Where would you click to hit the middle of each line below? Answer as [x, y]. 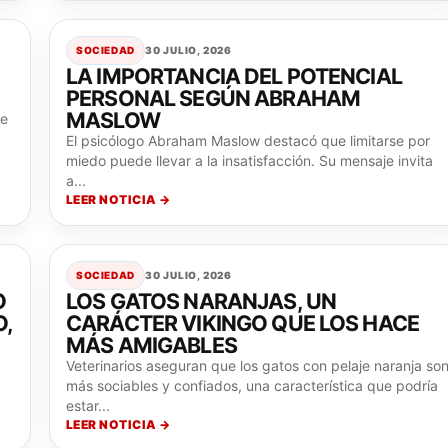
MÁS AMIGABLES [151, 345]
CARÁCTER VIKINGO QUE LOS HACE [243, 323]
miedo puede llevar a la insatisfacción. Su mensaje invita [249, 160]
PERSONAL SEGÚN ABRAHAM [213, 98]
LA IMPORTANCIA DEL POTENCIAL [234, 76]
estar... [88, 405]
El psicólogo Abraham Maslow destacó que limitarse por [248, 140]
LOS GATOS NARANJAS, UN [201, 301]
